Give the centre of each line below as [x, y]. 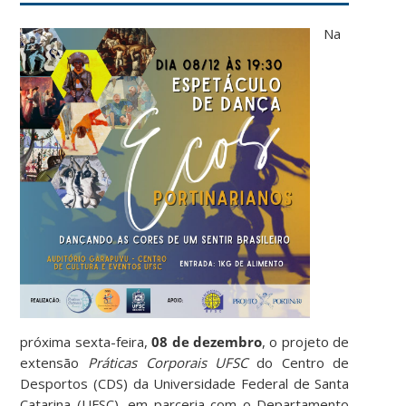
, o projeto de [306, 341]
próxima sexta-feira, [86, 341]
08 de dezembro [207, 341]
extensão [54, 362]
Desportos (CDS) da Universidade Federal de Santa [185, 383]
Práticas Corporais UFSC [168, 362]
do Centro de [299, 362]
